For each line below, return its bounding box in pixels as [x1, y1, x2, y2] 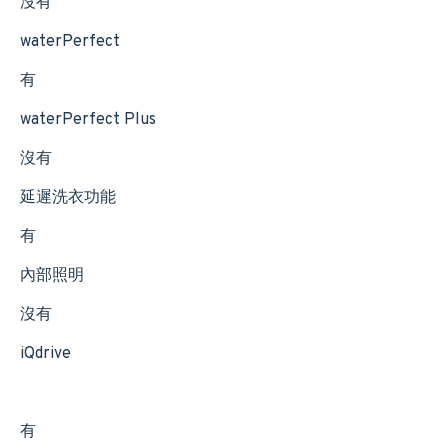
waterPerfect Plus [20, 110, 156, 130]
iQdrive [20, 344, 71, 364]
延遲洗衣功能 [20, 188, 116, 208]
